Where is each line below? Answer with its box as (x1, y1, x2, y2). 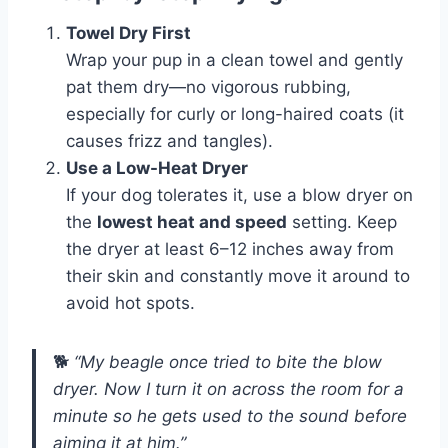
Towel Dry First (66, 23, 191, 44)
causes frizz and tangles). (66, 131, 273, 152)
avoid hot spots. (66, 293, 195, 314)
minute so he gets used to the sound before (53, 406, 407, 427)
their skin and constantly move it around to (66, 266, 410, 287)
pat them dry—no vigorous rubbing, (66, 77, 351, 98)
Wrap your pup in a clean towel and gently (66, 50, 403, 71)
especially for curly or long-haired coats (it (66, 104, 404, 125)
